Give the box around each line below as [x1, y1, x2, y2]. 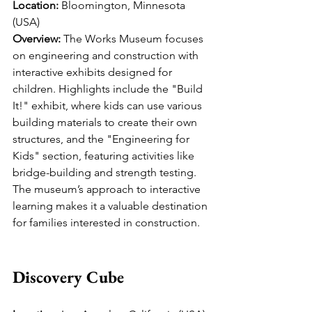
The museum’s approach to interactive [13, 182, 203, 196]
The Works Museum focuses [61, 32, 206, 46]
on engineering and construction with [13, 49, 201, 63]
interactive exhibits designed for [13, 65, 175, 79]
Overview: [13, 32, 61, 46]
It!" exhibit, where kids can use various [13, 99, 205, 113]
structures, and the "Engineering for [13, 132, 192, 146]
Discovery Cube [13, 266, 124, 288]
